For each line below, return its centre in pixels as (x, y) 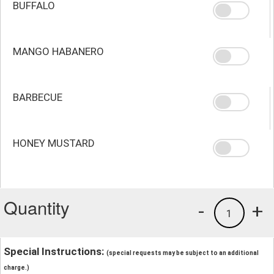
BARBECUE (38, 97)
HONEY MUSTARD (54, 143)
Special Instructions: (55, 251)
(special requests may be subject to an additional (183, 253)
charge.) (17, 267)
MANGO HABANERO (58, 51)
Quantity (37, 207)
